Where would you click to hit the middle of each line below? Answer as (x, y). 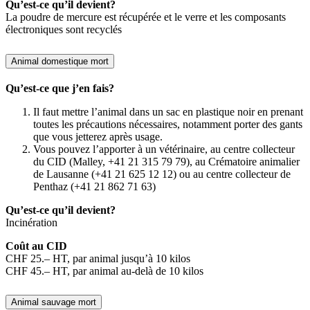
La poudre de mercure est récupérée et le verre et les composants (146, 17)
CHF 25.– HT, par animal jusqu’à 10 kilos (98, 258)
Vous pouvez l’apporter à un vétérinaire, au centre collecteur (164, 149)
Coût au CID (36, 246)
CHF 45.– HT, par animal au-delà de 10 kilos (104, 271)
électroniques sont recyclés (64, 29)
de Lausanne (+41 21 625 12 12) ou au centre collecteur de (162, 174)
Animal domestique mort (60, 61)
